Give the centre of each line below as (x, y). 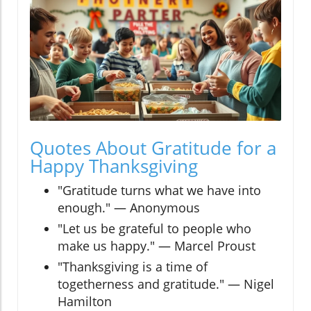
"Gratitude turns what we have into (159, 191)
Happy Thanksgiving (114, 166)
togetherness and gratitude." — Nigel (166, 284)
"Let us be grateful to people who (154, 229)
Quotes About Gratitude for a (153, 148)
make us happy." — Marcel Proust (157, 246)
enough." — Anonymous (129, 208)
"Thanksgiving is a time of (133, 267)
